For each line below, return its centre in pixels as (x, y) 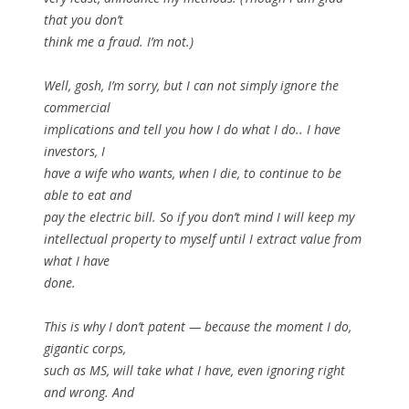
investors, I (74, 152)
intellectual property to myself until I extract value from (203, 239)
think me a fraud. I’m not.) (119, 42)
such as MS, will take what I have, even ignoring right (194, 371)
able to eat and (88, 195)
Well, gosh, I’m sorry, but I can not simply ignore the (191, 86)
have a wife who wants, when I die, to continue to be (193, 173)
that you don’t (84, 20)
